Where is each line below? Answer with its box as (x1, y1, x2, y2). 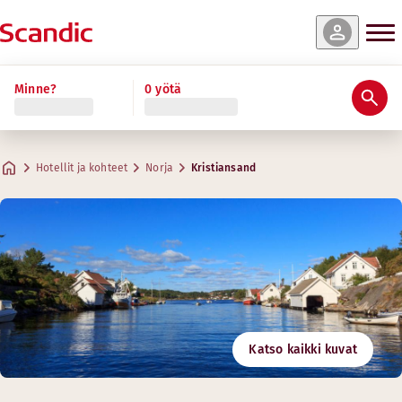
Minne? (14, 81, 57, 97)
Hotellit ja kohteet (36, 162, 128, 174)
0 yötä (144, 81, 182, 97)
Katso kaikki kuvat (249, 342, 357, 357)
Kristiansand (191, 162, 257, 174)
